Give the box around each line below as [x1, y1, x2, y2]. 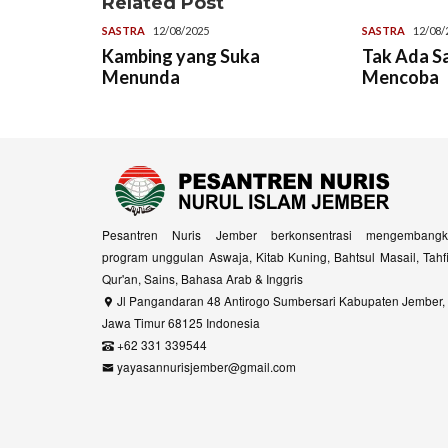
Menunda [102, 65, 180, 88]
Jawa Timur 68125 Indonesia [102, 313, 260, 331]
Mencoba [361, 65, 439, 88]
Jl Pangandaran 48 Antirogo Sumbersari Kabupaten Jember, [114, 291, 445, 309]
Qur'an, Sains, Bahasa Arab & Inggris [102, 269, 303, 287]
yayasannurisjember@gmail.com [114, 357, 296, 375]
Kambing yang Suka [102, 44, 260, 67]
